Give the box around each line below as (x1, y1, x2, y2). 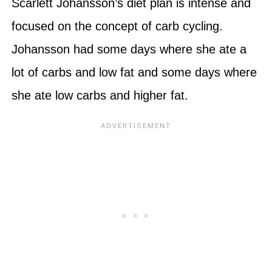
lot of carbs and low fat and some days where (11, 65, 257, 79)
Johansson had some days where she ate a (11, 42, 246, 56)
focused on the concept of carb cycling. (11, 19, 223, 33)
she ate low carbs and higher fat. (11, 88, 188, 102)
